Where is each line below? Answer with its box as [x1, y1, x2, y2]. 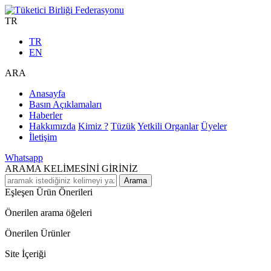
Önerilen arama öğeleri [5, 207, 92, 218]
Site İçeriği [5, 249, 46, 259]
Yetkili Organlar [137, 121, 198, 131]
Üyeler [201, 121, 227, 131]
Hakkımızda [29, 121, 76, 131]
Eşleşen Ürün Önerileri [5, 187, 93, 197]
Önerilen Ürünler [5, 228, 70, 238]
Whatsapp [5, 152, 43, 163]
